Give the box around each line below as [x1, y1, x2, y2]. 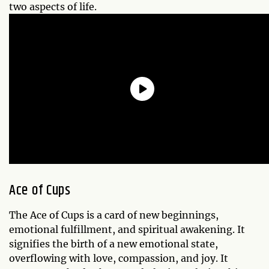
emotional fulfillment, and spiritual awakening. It [9, 223, 245, 236]
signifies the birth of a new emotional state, [9, 238, 218, 250]
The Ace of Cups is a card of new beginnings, [9, 209, 219, 222]
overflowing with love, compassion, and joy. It [9, 252, 228, 265]
